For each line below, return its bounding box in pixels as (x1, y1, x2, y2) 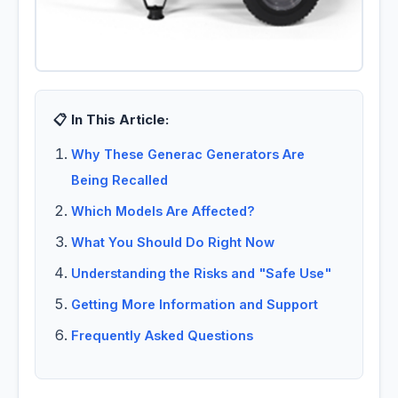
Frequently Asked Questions (71, 328, 253, 344)
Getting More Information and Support (71, 297, 318, 313)
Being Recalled (71, 172, 168, 188)
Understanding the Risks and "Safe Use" (71, 266, 331, 282)
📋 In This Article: (53, 111, 169, 129)
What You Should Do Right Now (71, 235, 275, 251)
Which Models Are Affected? (71, 203, 255, 219)
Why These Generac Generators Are (71, 147, 305, 163)
